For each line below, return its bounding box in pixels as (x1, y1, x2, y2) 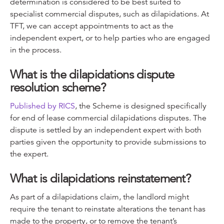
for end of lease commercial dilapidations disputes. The (9, 112, 206, 123)
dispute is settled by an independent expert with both (9, 124, 201, 135)
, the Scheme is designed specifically (74, 100, 206, 111)
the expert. (9, 148, 48, 159)
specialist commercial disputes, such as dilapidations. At (9, 8, 209, 19)
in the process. (9, 44, 61, 55)
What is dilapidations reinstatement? (9, 170, 191, 186)
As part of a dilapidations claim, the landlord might (9, 191, 189, 202)
